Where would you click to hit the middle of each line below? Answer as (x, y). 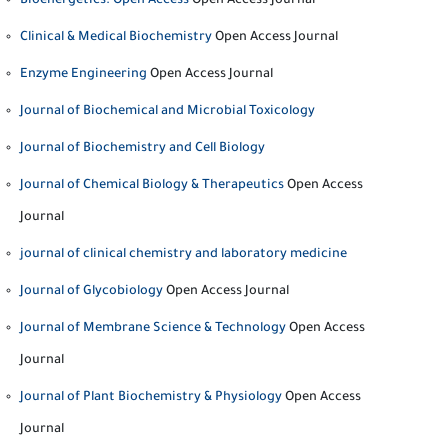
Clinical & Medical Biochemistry (116, 38)
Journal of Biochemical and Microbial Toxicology (167, 112)
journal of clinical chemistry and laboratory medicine (183, 255)
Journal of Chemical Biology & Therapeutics (152, 186)
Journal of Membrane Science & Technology (153, 329)
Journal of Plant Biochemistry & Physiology (151, 398)
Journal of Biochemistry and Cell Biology (142, 149)
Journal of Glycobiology (91, 292)
